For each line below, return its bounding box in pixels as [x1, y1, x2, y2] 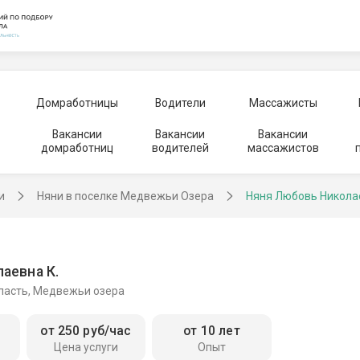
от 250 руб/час [40, 323, 132, 339]
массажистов [247, 141, 319, 154]
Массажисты [248, 96, 317, 109]
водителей [151, 141, 209, 154]
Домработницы [35, 96, 118, 109]
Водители [154, 96, 206, 109]
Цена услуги [53, 341, 118, 354]
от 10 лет [183, 323, 240, 339]
